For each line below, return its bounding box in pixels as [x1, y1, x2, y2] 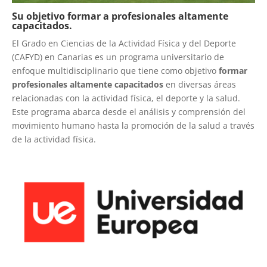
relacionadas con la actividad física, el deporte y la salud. [12, 92, 240, 104]
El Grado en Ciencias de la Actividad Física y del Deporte [12, 37, 236, 49]
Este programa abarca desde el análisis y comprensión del [12, 105, 246, 117]
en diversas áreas [163, 78, 236, 90]
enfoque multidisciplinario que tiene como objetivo [12, 64, 216, 76]
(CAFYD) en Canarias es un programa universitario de [12, 51, 224, 63]
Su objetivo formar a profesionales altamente [12, 9, 228, 23]
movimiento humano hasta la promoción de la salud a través [12, 119, 254, 131]
